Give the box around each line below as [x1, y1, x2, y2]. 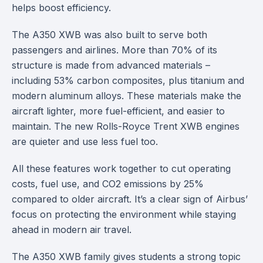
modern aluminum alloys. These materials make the [12, 89, 241, 102]
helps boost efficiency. [12, 1, 111, 14]
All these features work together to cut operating [12, 162, 231, 174]
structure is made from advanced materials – [12, 59, 210, 71]
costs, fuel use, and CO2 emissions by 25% [12, 177, 204, 190]
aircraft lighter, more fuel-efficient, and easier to [12, 104, 225, 117]
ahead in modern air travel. [12, 223, 131, 235]
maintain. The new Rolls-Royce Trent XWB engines [12, 120, 240, 132]
